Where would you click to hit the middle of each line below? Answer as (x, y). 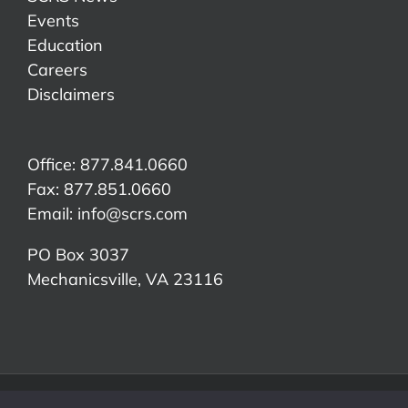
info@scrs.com (133, 214)
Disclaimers (71, 95)
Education (65, 46)
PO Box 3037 (78, 255)
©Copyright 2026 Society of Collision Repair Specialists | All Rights (204, 399)
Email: (52, 214)
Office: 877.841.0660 (107, 165)
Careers (57, 70)
